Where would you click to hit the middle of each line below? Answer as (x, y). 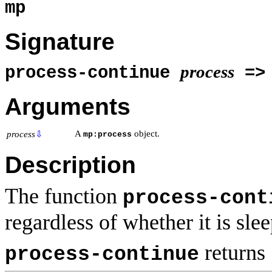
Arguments (68, 107)
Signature (60, 42)
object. (146, 133)
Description (70, 165)
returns (235, 253)
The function (64, 196)
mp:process (107, 134)
